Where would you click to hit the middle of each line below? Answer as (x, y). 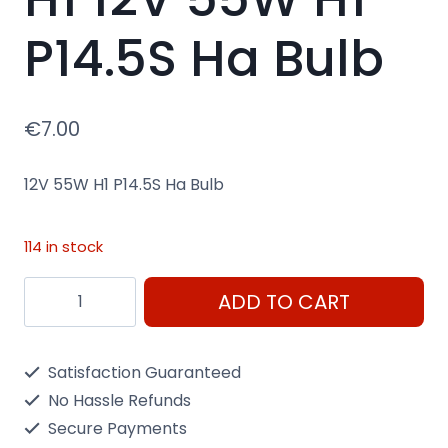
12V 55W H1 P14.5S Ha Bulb (124, 185)
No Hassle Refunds (117, 400)
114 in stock (63, 247)
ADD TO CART (284, 301)
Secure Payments (115, 428)
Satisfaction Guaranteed (142, 372)
